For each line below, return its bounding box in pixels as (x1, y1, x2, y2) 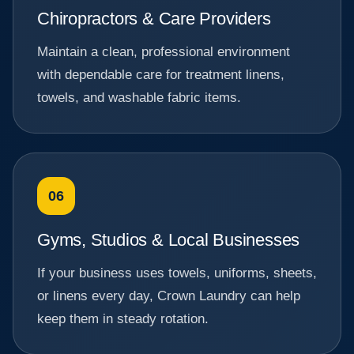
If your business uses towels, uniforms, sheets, (37, 265, 317, 281)
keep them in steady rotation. (37, 311, 209, 327)
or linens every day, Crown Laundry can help (37, 288, 300, 304)
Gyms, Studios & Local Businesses (37, 230, 300, 250)
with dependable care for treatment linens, (37, 67, 284, 83)
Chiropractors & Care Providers (37, 9, 271, 29)
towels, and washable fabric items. (37, 90, 241, 106)
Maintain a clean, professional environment (37, 44, 290, 60)
